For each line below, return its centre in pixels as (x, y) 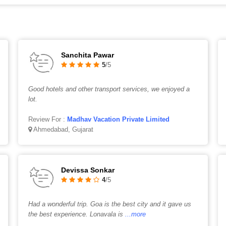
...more (135, 214)
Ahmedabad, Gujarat (62, 129)
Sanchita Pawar (87, 55)
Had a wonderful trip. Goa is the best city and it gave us (109, 204)
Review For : (47, 119)
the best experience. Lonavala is (75, 214)
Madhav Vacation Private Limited (118, 119)
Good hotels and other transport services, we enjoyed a (109, 89)
